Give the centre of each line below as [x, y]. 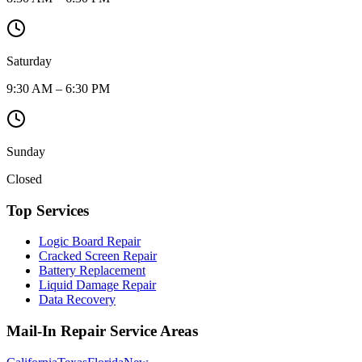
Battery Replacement [92, 271]
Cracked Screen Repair [98, 256]
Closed [24, 179]
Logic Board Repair [90, 242]
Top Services [48, 210]
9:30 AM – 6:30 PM [58, 88]
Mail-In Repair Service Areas [102, 331]
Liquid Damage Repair [97, 285]
